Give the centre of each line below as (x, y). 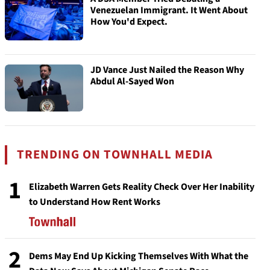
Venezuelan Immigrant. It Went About (169, 10)
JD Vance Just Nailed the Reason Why (167, 70)
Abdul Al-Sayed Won (132, 81)
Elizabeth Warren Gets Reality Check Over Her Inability (142, 187)
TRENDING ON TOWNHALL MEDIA (115, 155)
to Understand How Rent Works (95, 202)
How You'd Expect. (129, 22)
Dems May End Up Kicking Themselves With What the (139, 256)
